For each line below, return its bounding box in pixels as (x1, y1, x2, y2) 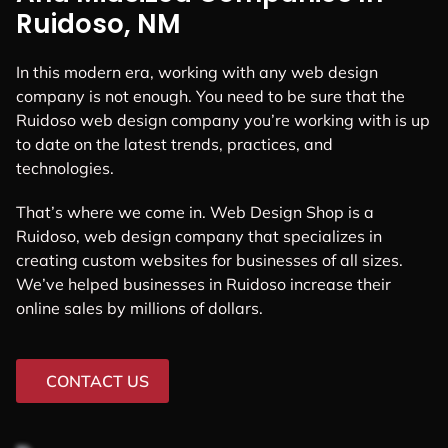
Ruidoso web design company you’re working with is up (16, 110, 430, 131)
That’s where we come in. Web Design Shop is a (16, 201, 374, 222)
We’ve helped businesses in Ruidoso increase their (16, 273, 391, 294)
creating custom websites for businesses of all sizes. (16, 249, 403, 270)
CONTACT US (46, 370, 149, 391)
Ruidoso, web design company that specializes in (16, 225, 382, 246)
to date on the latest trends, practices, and (16, 134, 333, 155)
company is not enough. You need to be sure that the (16, 86, 405, 107)
